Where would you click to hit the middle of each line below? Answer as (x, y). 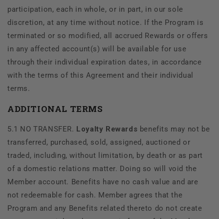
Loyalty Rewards (107, 129)
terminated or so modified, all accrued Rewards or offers (108, 35)
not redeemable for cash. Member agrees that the (95, 195)
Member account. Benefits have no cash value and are (103, 182)
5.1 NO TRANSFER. (42, 129)
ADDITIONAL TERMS (55, 109)
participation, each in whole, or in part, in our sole (95, 9)
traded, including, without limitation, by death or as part (105, 155)
